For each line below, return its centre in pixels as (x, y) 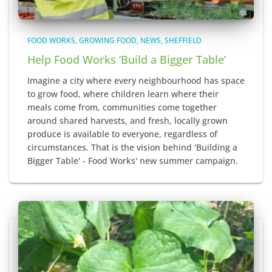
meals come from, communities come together (122, 107)
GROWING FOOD (108, 40)
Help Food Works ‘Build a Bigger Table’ (127, 59)
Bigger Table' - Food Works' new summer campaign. (133, 161)
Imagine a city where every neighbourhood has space (136, 80)
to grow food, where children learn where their (123, 94)
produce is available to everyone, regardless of (122, 134)
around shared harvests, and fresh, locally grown (127, 121)
